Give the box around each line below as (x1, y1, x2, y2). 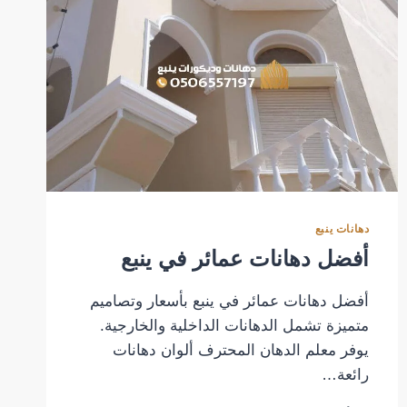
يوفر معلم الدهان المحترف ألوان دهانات (113, 342, 370, 360)
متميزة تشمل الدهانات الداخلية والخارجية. (100, 317, 370, 335)
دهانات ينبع (314, 223, 370, 236)
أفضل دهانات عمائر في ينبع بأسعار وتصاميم (90, 293, 370, 311)
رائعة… (322, 366, 370, 384)
